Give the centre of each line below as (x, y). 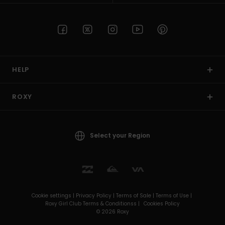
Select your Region (120, 136)
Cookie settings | (54, 196)
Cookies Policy (162, 204)
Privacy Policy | (96, 196)
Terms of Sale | (136, 196)
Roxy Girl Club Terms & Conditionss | (93, 204)
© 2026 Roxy (113, 212)
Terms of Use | (175, 196)
